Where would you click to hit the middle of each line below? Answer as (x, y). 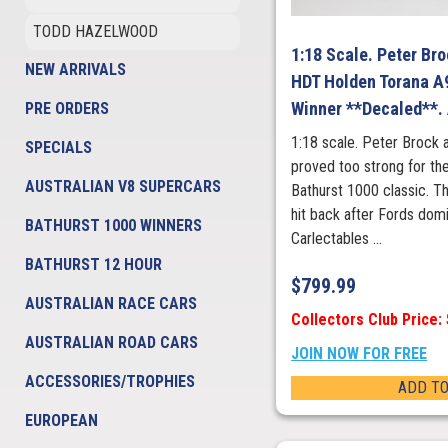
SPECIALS (58, 147)
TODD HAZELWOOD (95, 31)
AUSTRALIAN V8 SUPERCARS (123, 186)
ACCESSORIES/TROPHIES (110, 381)
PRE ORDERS (67, 108)
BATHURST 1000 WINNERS (113, 225)
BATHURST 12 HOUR (93, 264)
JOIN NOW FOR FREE (359, 354)
